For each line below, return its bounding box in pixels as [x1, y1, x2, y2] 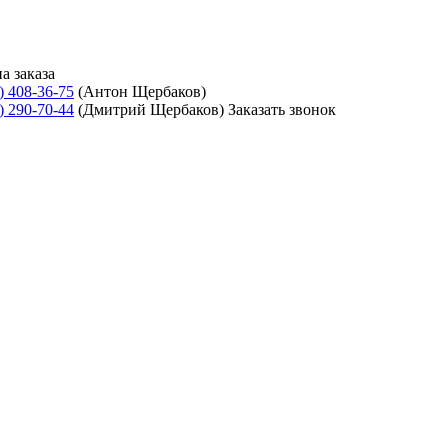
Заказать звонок [228, 101, 336, 118]
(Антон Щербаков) [74, 83, 206, 100]
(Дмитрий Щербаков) [74, 101, 228, 118]
